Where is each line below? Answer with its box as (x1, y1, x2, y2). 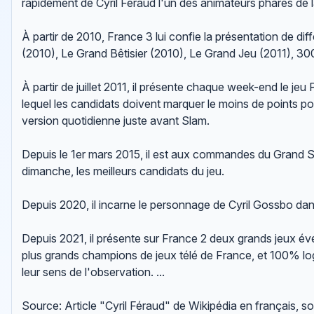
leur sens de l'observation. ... (22, 265, 165, 280)
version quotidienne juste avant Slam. (22, 114, 210, 128)
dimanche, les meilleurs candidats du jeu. (22, 164, 225, 179)
